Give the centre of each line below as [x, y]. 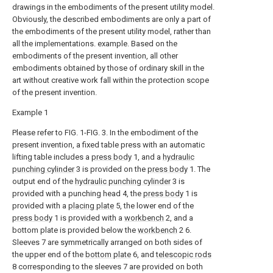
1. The [199, 169]
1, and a [147, 157]
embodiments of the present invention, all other [95, 55]
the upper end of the [49, 254]
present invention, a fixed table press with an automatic [108, 144]
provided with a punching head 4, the [78, 193]
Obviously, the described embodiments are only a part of [112, 19]
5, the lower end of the [154, 205]
